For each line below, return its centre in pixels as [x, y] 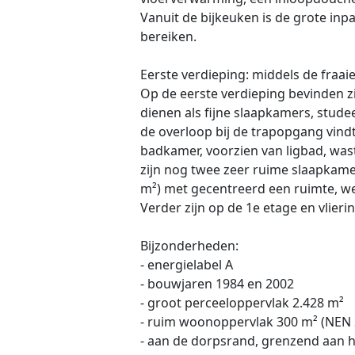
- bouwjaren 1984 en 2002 [217, 284]
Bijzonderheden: [189, 246]
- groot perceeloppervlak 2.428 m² [242, 303]
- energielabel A [187, 265]
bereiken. [168, 37]
